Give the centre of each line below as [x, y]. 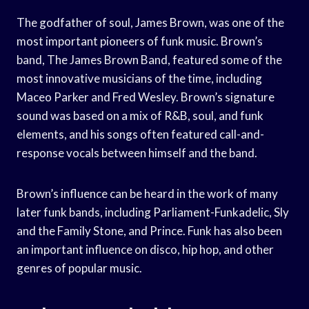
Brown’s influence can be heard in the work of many [147, 193]
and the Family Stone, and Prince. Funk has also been [149, 230]
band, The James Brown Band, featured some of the [149, 59]
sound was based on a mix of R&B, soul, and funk [140, 115]
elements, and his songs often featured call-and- [140, 134]
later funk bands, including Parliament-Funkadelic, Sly [153, 212]
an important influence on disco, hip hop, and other [145, 249]
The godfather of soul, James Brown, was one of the [150, 22]
